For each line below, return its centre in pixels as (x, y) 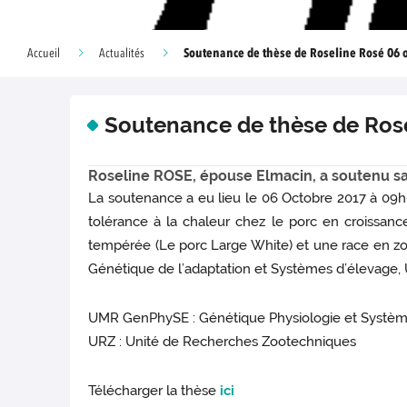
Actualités (122, 54)
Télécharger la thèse (154, 391)
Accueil (44, 54)
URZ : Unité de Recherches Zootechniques (223, 342)
